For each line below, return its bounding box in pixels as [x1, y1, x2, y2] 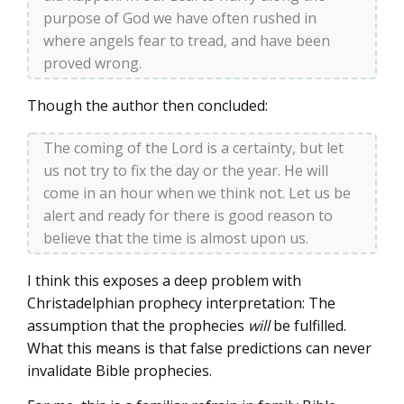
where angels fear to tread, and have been [43, 31, 330, 51]
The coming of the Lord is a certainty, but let [43, 138, 344, 159]
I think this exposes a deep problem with [27, 271, 301, 291]
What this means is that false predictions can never [27, 338, 372, 359]
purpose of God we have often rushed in [43, 8, 317, 29]
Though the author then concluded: [27, 96, 268, 116]
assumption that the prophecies [27, 316, 248, 336]
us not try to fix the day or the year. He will [43, 161, 328, 181]
